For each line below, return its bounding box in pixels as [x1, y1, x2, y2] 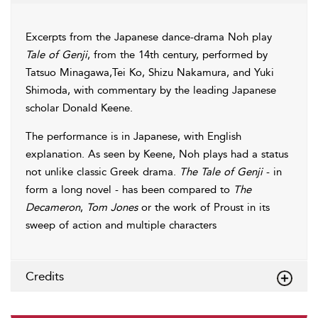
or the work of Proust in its [138, 201, 270, 214]
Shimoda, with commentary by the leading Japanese [26, 84, 276, 97]
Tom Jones [87, 201, 138, 214]
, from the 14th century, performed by [87, 48, 268, 61]
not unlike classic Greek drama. [26, 165, 180, 178]
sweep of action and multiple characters [26, 219, 216, 231]
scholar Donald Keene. [26, 102, 133, 114]
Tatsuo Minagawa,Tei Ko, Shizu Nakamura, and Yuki [26, 66, 274, 79]
